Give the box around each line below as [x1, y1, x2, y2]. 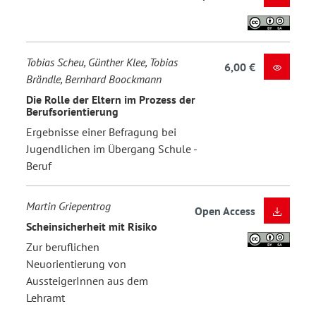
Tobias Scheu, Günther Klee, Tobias [26, 55, 178, 70]
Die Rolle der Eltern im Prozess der [26, 92, 195, 107]
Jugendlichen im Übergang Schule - [26, 142, 197, 157]
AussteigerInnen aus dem [26, 274, 148, 288]
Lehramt [26, 291, 65, 305]
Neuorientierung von [26, 257, 126, 272]
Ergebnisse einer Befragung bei [26, 125, 176, 140]
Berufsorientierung [26, 104, 119, 119]
